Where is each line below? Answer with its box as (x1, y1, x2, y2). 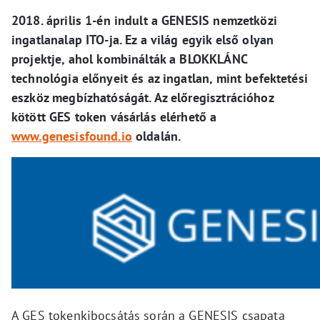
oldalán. (131, 128, 181, 144)
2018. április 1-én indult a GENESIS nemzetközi (11, 12, 277, 29)
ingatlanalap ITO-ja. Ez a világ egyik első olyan (11, 31, 274, 48)
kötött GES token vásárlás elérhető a (11, 109, 217, 125)
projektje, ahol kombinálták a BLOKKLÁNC (11, 51, 247, 67)
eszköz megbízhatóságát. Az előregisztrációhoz (11, 89, 274, 106)
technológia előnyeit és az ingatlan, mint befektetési (11, 70, 308, 86)
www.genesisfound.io (11, 128, 132, 144)
